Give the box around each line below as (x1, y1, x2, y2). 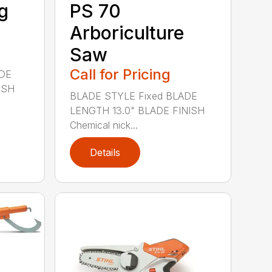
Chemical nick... (70, 118, 138, 131)
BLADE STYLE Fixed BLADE (70, 89, 198, 102)
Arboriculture (70, 21, 185, 44)
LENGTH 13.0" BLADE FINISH (70, 104, 205, 117)
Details (90, 146, 121, 158)
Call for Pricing (70, 65, 171, 83)
